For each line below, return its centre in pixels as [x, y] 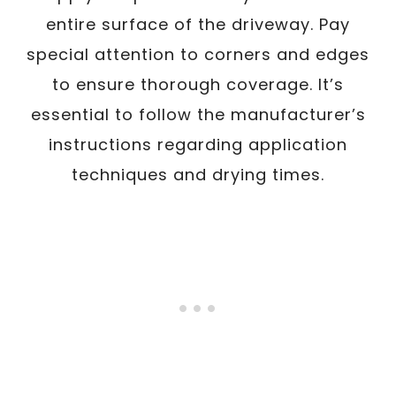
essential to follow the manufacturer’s [198, 114]
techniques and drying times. [198, 175]
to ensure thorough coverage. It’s [198, 84]
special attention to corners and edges [198, 54]
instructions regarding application [198, 145]
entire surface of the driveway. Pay [198, 24]
